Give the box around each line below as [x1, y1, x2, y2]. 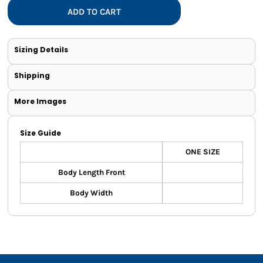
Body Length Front [58, 168, 125, 177]
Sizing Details [14, 45, 68, 55]
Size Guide [20, 128, 61, 139]
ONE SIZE [185, 147, 220, 157]
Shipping [14, 70, 50, 81]
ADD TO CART [68, 6, 122, 17]
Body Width [70, 188, 113, 198]
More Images [14, 96, 66, 107]
